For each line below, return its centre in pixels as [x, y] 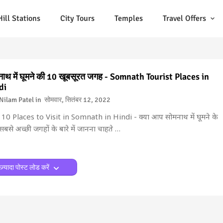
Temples [128, 18]
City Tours [77, 18]
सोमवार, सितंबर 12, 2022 [77, 100]
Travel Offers [184, 18]
